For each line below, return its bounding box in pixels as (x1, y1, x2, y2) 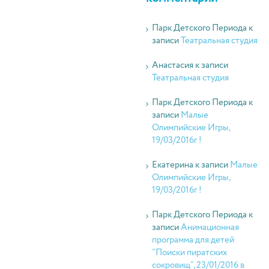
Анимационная (180, 221, 239, 234)
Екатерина (151, 159, 193, 172)
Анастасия (151, 59, 193, 72)
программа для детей (151, 234, 234, 247)
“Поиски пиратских (151, 246, 228, 259)
